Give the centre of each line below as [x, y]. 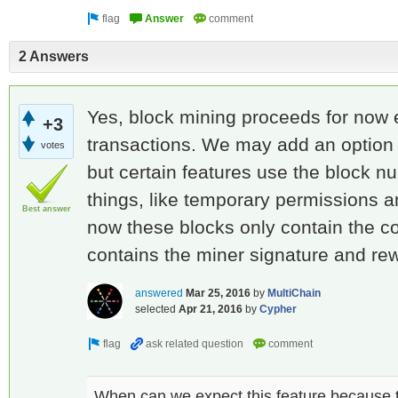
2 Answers [54, 57]
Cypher [278, 309]
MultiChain [294, 293]
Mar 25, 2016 [218, 293]
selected [155, 309]
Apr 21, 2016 [211, 309]
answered [159, 293]
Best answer [47, 208]
